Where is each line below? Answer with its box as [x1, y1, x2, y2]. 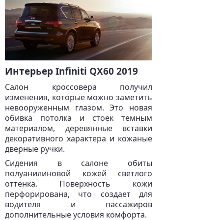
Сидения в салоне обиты [5, 158, 152, 168]
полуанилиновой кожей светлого [5, 168, 152, 179]
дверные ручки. [5, 143, 65, 154]
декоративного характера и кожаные [5, 133, 152, 144]
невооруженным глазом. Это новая [5, 102, 152, 113]
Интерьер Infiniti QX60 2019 [5, 65, 138, 78]
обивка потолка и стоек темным [5, 112, 152, 123]
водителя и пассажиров [5, 199, 152, 210]
